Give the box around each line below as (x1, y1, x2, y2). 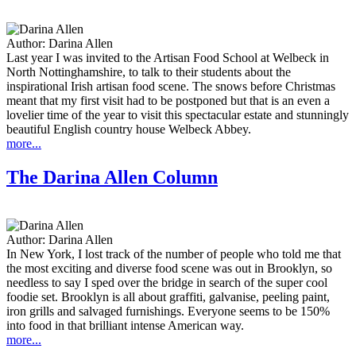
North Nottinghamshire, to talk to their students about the (6, 65, 291, 79)
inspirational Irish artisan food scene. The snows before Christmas (6, 79, 335, 94)
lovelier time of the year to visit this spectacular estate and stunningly (6, 108, 349, 122)
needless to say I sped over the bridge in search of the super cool (6, 275, 327, 289)
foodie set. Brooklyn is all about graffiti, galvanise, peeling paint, (6, 289, 330, 304)
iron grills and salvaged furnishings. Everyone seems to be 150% (6, 304, 330, 318)
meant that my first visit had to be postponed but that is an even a (6, 94, 330, 108)
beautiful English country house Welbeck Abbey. (6, 122, 251, 137)
